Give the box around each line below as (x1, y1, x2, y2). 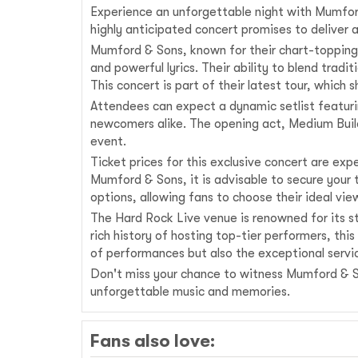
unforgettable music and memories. (90, 284, 290, 299)
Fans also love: (90, 331, 215, 351)
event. (90, 134, 126, 149)
